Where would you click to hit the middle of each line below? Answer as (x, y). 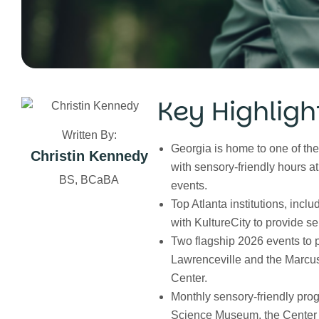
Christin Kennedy (89, 156)
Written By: (89, 135)
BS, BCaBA (89, 180)
